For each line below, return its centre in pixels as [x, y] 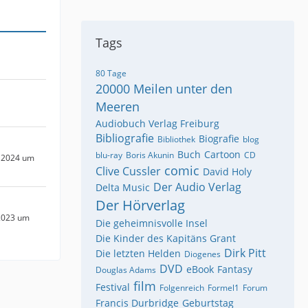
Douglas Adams [126, 270]
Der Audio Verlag [197, 187]
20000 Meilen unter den [164, 89]
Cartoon [222, 154]
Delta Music [123, 187]
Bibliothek [176, 139]
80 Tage [111, 73]
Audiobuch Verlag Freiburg [157, 123]
